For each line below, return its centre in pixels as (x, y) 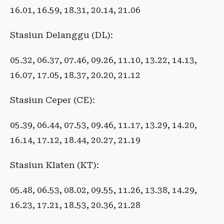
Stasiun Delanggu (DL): (61, 35)
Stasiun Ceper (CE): (52, 100)
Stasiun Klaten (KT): (54, 165)
